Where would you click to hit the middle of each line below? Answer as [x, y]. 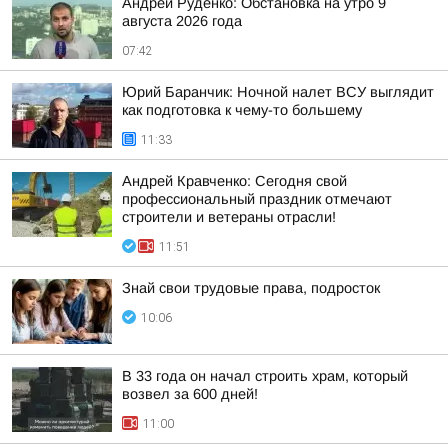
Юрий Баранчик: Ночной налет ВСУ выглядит [278, 92]
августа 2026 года [182, 21]
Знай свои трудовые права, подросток [251, 288]
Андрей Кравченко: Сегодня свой [234, 181]
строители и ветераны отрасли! [229, 217]
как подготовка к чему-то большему [242, 110]
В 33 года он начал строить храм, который [265, 376]
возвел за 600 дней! [190, 394]
